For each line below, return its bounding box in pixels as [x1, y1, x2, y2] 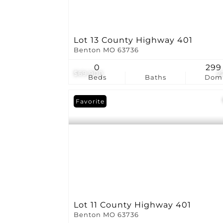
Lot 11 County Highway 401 [74, 200, 191, 210]
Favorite [76, 97, 105, 105]
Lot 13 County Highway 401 [74, 35, 193, 45]
